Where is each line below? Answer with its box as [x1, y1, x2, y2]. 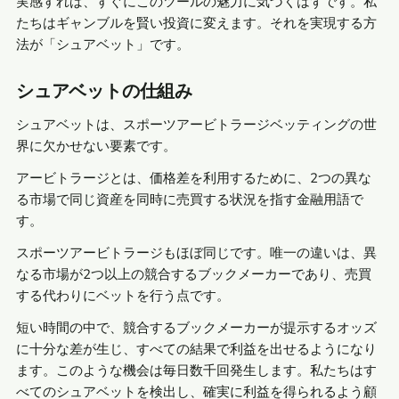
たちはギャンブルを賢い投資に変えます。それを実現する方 [16, 14, 377, 32]
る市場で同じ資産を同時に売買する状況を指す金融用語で [16, 191, 363, 208]
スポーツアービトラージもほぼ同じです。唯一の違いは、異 [16, 244, 377, 262]
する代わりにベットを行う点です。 [16, 287, 230, 305]
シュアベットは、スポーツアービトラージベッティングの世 [16, 116, 377, 134]
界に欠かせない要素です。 [16, 137, 176, 155]
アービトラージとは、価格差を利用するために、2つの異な [16, 169, 371, 187]
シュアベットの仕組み [16, 79, 193, 103]
